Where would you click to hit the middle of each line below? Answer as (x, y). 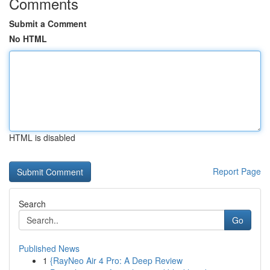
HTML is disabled (42, 137)
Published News (49, 248)
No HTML (28, 39)
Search (32, 204)
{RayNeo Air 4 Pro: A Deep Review (116, 260)
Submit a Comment (48, 24)
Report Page (237, 171)
